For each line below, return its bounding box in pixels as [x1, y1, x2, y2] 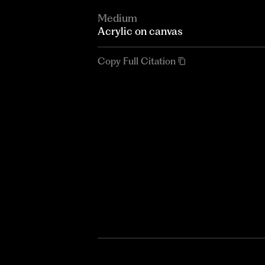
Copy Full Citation [97, 55, 176, 67]
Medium [97, 11, 137, 24]
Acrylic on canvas [97, 24, 183, 37]
